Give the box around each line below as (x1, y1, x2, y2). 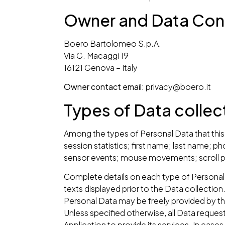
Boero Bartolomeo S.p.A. (63, 38, 161, 49)
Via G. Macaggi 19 (63, 50, 129, 61)
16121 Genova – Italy (63, 62, 138, 73)
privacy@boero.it (145, 81, 211, 92)
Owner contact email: (63, 81, 144, 92)
